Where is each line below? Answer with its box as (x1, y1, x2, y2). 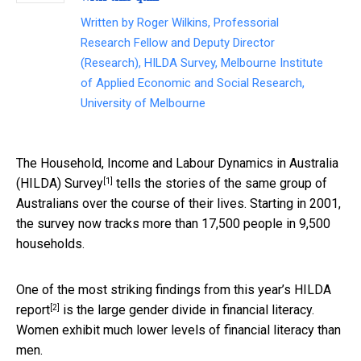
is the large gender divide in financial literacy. (60, 302, 314, 318)
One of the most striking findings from (16, 282, 234, 298)
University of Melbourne (81, 96, 205, 111)
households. (16, 236, 85, 252)
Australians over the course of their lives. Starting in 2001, (16, 196, 341, 212)
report (16, 302, 50, 318)
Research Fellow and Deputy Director (81, 35, 275, 51)
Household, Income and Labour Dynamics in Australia (40, 156, 338, 172)
